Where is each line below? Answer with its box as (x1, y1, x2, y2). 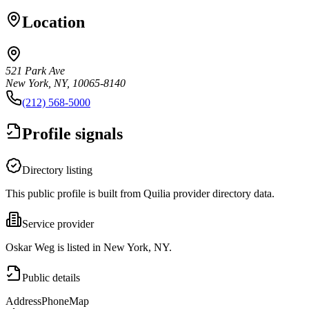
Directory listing (22, 163, 92, 176)
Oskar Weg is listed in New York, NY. (6, 241, 172, 253)
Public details (22, 271, 80, 283)
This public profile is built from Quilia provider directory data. (6, 187, 275, 199)
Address (6, 295, 41, 307)
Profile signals (22, 124, 123, 143)
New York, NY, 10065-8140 (6, 77, 126, 89)
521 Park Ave (6, 64, 65, 77)
